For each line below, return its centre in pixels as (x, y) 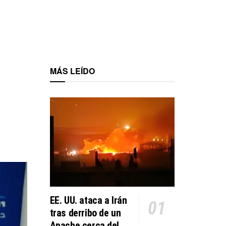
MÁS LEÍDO (72, 71)
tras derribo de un (85, 213)
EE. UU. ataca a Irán (88, 200)
